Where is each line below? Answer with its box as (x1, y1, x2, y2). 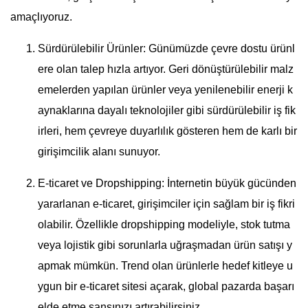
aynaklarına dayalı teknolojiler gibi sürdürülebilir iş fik (38, 104, 296, 117)
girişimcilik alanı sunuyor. (38, 146, 160, 158)
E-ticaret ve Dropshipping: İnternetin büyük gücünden (38, 177, 296, 190)
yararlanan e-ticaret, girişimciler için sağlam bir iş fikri (38, 198, 295, 210)
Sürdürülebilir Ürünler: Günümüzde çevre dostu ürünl (38, 43, 295, 55)
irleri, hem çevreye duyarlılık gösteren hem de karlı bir (38, 125, 297, 137)
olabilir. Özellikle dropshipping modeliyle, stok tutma (38, 219, 290, 231)
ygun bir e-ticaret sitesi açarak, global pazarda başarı (38, 280, 294, 293)
